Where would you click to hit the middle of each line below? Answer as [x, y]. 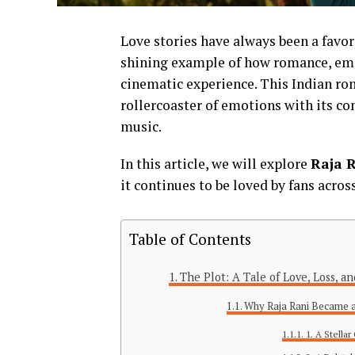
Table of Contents [190, 239]
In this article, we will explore [216, 164]
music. [141, 127]
